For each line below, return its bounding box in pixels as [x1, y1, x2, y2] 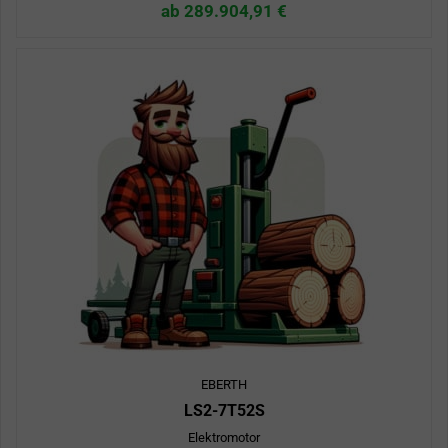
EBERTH [201, 377, 247, 393]
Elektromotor [188, 430, 260, 446]
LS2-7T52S [183, 401, 265, 421]
